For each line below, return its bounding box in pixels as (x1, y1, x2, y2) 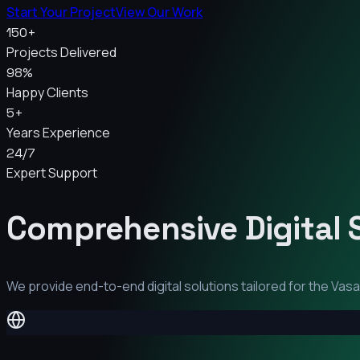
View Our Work (116, 2, 202, 21)
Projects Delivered (6, 43, 117, 61)
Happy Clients (6, 83, 88, 101)
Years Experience (6, 123, 110, 141)
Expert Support (6, 163, 97, 182)
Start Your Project (6, 2, 116, 21)
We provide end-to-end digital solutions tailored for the (6, 277, 331, 296)
